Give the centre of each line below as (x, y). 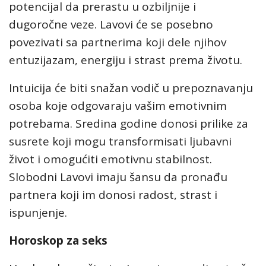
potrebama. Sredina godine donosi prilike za (129, 123)
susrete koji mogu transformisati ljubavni (120, 141)
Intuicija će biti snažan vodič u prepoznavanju (131, 88)
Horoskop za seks (58, 240)
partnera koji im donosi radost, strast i (113, 195)
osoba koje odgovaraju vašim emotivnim (118, 106)
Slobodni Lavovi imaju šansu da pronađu (118, 177)
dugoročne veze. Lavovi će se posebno (111, 24)
